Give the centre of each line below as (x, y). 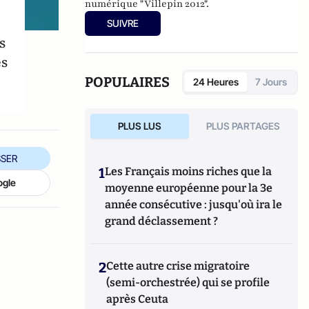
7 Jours (271, 82)
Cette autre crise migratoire (178, 266)
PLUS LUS (139, 126)
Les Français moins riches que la (189, 171)
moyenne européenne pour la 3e (189, 188)
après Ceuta (138, 299)
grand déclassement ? (162, 221)
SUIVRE (123, 23)
